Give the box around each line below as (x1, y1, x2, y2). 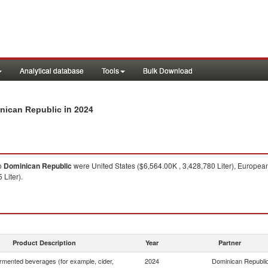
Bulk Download (143, 65, 193, 75)
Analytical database (20, 65, 84, 75)
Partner (218, 238, 241, 247)
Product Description (13, 238, 76, 247)
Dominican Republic (4, 160, 72, 171)
